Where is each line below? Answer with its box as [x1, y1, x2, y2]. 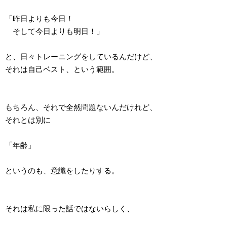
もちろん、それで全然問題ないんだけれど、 [5, 103, 157, 112]
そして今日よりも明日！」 [5, 27, 104, 36]
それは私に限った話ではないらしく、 [5, 204, 134, 213]
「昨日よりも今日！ [5, 14, 73, 23]
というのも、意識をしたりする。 [5, 166, 119, 175]
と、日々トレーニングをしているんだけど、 [5, 52, 157, 61]
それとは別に [5, 116, 51, 125]
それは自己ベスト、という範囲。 [5, 65, 119, 74]
